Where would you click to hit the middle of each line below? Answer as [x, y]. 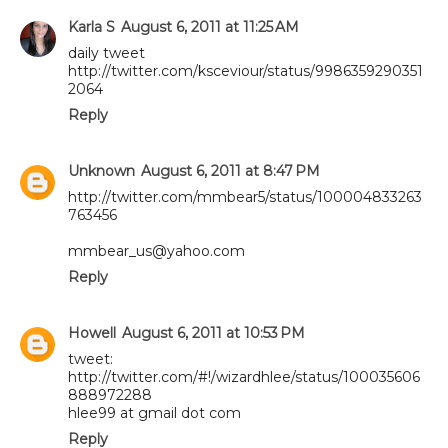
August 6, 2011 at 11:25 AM [210, 26]
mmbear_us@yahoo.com [156, 250]
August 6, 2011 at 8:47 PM [230, 170]
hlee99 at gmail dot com [154, 412]
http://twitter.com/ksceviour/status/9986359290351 [245, 70]
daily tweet [106, 52]
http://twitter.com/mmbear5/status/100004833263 [245, 196]
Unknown [101, 170]
